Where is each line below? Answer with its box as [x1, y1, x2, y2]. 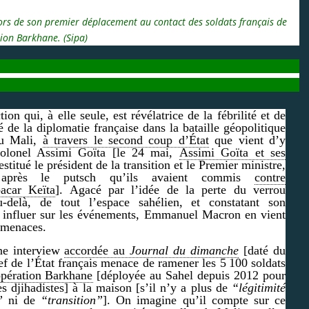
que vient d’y [208, 132, 286, 147]
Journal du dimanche [125, 243, 239, 257]
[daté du [239, 243, 286, 257]
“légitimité [232, 280, 286, 295]
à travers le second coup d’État [42, 132, 209, 147]
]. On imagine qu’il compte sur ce [103, 292, 286, 307]
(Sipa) [63, 30, 88, 44]
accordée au [64, 243, 126, 257]
